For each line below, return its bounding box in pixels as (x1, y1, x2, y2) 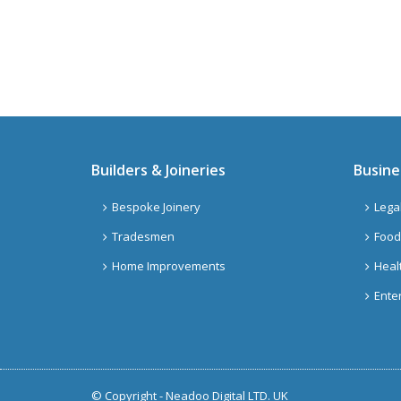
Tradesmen (112, 228, 175, 244)
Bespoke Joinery (112, 199, 200, 215)
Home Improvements (112, 258, 226, 274)
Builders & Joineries (91, 160, 226, 180)
